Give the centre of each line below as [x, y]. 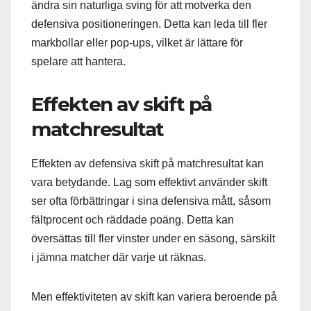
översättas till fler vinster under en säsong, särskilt [153, 238]
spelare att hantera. [78, 62]
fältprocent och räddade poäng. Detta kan [133, 219]
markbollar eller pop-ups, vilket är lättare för [137, 43]
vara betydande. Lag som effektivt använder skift [149, 182]
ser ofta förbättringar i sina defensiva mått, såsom [151, 201]
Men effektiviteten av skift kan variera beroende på [154, 296]
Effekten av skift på [122, 104]
